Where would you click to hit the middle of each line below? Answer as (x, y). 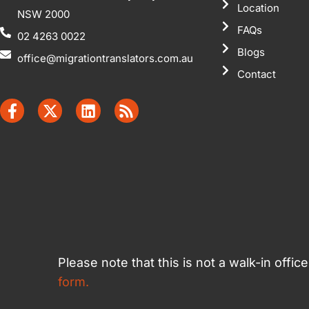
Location (258, 8)
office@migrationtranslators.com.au (105, 59)
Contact (257, 74)
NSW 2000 (43, 14)
